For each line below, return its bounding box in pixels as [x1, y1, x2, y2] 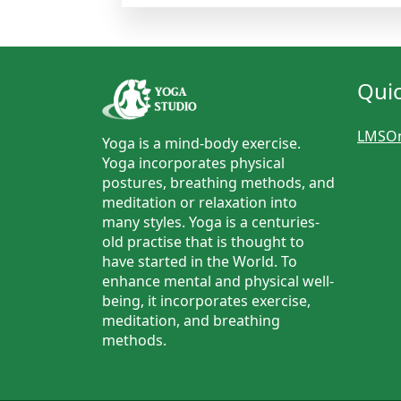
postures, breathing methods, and [102, 173, 335, 193]
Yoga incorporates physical [102, 153, 285, 174]
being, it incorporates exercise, [102, 291, 311, 311]
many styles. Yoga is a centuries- [102, 212, 320, 233]
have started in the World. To [102, 252, 297, 272]
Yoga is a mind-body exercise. [102, 133, 301, 154]
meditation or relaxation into [102, 192, 297, 213]
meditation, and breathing [102, 311, 280, 331]
